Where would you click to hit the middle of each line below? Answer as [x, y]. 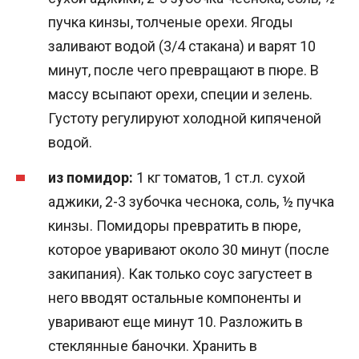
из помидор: [91, 178]
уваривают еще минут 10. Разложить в [175, 322]
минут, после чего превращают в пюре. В [184, 70]
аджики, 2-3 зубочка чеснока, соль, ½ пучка [191, 202]
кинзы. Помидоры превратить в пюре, [174, 226]
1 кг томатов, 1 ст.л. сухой [219, 178]
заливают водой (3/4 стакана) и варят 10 [182, 46]
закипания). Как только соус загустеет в [180, 274]
